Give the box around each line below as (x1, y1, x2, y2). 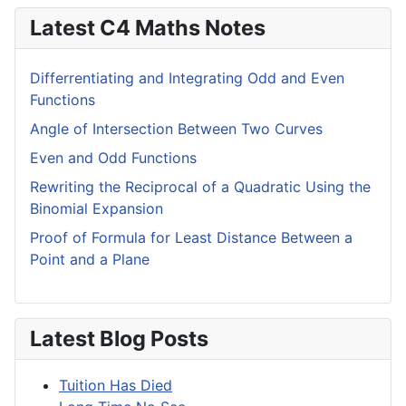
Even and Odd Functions (30, 148, 197, 167)
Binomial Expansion (30, 198, 163, 217)
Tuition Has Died (59, 375, 172, 394)
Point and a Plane (30, 249, 150, 268)
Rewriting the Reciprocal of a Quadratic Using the (30, 177, 371, 196)
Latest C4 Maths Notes (30, 14, 266, 41)
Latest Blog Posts (30, 324, 208, 352)
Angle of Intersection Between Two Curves (30, 119, 323, 138)
